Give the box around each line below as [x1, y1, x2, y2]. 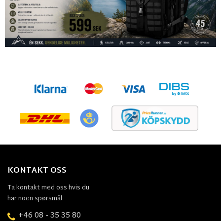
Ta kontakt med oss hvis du [7, 182, 89, 194]
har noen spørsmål [7, 193, 62, 205]
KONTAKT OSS [7, 164, 67, 179]
